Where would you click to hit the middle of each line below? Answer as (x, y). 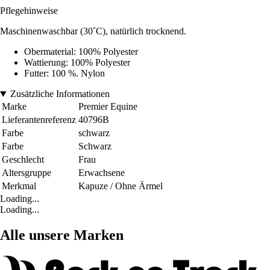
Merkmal (19, 186)
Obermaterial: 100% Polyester (81, 52)
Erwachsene (102, 173)
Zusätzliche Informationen (60, 94)
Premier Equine (108, 107)
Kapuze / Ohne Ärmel (121, 186)
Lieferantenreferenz (39, 120)
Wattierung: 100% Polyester (77, 63)
